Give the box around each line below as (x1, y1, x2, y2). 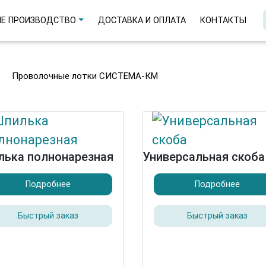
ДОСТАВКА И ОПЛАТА (97, 15, 186, 26)
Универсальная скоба (142, 150, 265, 164)
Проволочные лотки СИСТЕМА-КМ (18, 71, 158, 81)
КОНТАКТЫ (199, 15, 246, 26)
